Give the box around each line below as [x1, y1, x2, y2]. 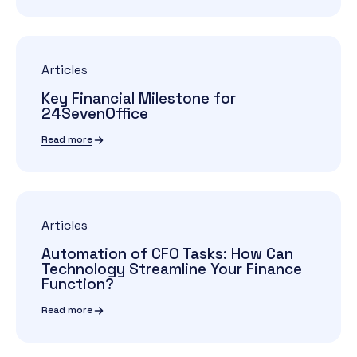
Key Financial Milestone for [41, 88, 236, 108]
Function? [41, 274, 114, 294]
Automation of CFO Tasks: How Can [41, 244, 293, 264]
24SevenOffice [41, 104, 148, 124]
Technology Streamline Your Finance [41, 259, 302, 279]
